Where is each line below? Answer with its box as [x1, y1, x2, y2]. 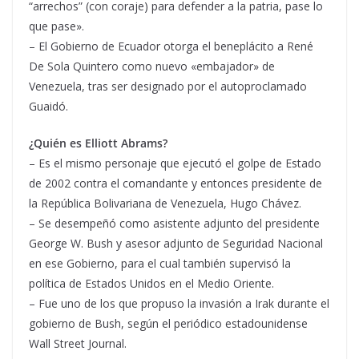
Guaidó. [29, 99, 68, 114]
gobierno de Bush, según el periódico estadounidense [29, 316, 308, 331]
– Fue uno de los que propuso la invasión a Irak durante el [29, 296, 329, 311]
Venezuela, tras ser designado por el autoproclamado [29, 79, 307, 94]
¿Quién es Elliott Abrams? [29, 135, 167, 151]
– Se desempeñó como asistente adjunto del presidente [29, 216, 320, 231]
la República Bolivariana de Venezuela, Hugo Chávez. [29, 196, 301, 211]
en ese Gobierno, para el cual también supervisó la [29, 256, 291, 271]
